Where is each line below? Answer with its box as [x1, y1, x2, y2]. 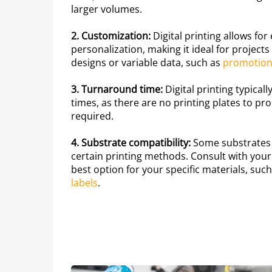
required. [71, 109, 114, 123]
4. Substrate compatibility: [71, 135, 191, 149]
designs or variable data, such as [71, 55, 223, 69]
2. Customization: [71, 29, 151, 42]
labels [71, 175, 98, 189]
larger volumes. [71, 2, 142, 16]
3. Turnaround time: [71, 82, 163, 96]
